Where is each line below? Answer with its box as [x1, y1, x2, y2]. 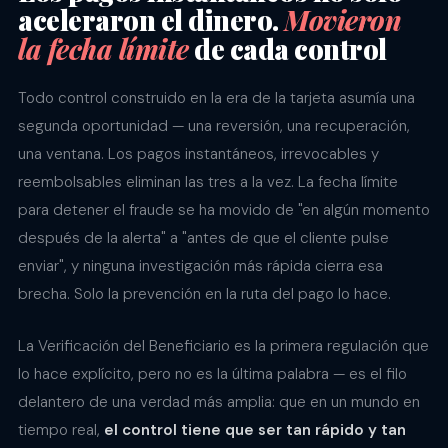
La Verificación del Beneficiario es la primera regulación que [18, 336, 429, 357]
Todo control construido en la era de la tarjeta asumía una [18, 88, 415, 109]
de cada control [188, 31, 387, 68]
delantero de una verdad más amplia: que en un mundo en [18, 392, 420, 413]
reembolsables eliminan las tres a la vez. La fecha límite [18, 172, 398, 193]
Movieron [284, 2, 401, 39]
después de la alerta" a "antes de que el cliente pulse [18, 228, 389, 249]
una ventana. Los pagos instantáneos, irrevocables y [18, 144, 379, 165]
